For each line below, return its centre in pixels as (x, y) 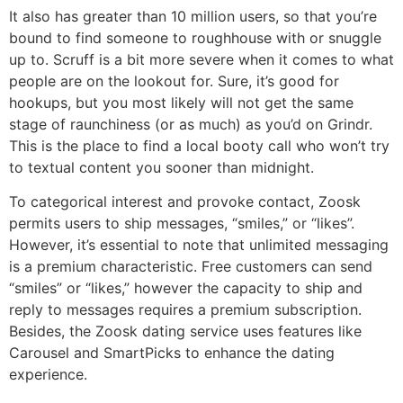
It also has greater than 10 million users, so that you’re (193, 17)
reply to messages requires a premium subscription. (185, 310)
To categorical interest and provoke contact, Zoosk (185, 202)
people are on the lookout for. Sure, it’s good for (174, 81)
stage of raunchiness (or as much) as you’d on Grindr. (191, 125)
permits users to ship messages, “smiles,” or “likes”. (182, 224)
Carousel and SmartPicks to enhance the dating (172, 353)
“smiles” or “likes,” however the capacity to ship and (186, 288)
